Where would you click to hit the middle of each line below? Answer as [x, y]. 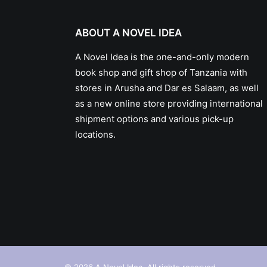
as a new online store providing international [169, 103]
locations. [95, 134]
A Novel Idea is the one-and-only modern [162, 57]
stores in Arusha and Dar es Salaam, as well [167, 88]
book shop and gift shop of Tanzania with [161, 72]
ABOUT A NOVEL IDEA [128, 33]
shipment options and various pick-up [154, 119]
